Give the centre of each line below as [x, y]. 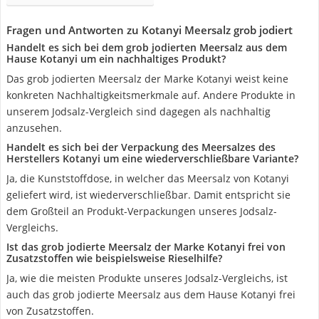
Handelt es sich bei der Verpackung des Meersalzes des [141, 147]
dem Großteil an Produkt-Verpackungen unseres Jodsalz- [142, 211]
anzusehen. [34, 128]
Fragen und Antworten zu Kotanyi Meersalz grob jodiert [150, 30]
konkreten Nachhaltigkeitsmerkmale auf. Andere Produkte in [151, 95]
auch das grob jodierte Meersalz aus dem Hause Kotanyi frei [151, 294]
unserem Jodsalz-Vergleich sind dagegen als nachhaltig [138, 111]
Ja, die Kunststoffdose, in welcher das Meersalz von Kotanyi [148, 178]
